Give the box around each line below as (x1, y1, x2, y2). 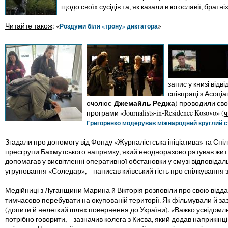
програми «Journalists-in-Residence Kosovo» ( (86, 108, 224, 118)
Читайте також (5, 21, 52, 31)
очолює (86, 98, 114, 108)
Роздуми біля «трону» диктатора (59, 22, 158, 31)
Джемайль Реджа (113, 98, 175, 108)
